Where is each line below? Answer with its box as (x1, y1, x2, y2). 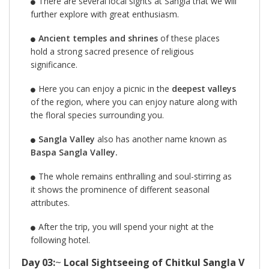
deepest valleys (171, 82, 236, 94)
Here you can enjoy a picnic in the (38, 82, 172, 94)
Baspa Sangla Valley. (31, 146, 118, 158)
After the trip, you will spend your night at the (38, 220, 214, 232)
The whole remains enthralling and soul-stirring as (38, 170, 232, 182)
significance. (31, 58, 77, 70)
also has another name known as (94, 133, 227, 145)
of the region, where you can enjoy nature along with (31, 95, 237, 107)
